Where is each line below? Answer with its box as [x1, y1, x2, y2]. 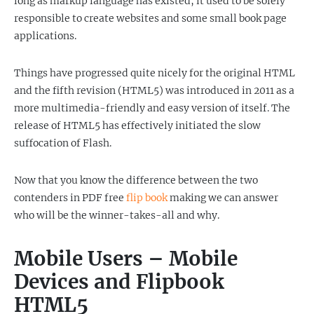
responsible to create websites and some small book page [14, 12, 287, 25]
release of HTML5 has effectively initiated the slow [14, 119, 261, 132]
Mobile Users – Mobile [14, 246, 238, 271]
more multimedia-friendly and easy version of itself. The [14, 102, 290, 114]
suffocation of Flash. [14, 137, 111, 149]
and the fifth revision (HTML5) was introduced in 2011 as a [14, 84, 294, 97]
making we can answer [168, 191, 278, 204]
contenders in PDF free [14, 191, 126, 204]
